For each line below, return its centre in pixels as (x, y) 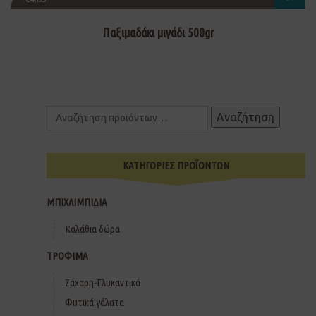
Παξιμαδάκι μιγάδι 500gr (158, 33)
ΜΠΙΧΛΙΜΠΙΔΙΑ (77, 202)
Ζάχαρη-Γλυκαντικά (103, 283)
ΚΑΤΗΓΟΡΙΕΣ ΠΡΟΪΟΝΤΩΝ (176, 166)
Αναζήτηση (245, 117)
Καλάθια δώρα (92, 229)
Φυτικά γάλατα (95, 303)
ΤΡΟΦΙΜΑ (67, 256)
